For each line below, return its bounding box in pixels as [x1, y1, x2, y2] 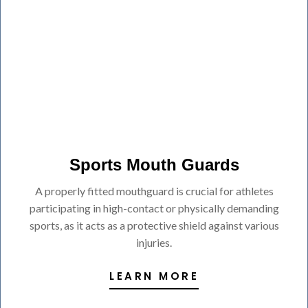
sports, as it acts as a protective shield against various [29, 218, 279, 232]
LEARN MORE [109, 269, 199, 284]
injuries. [136, 235, 172, 249]
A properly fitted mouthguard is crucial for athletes [34, 184, 274, 197]
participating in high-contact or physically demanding [29, 201, 279, 214]
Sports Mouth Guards [69, 155, 239, 174]
